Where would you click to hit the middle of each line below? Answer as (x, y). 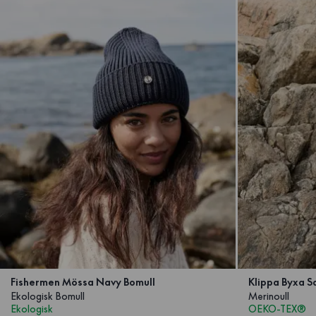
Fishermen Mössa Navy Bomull (83, 282)
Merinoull (268, 296)
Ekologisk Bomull (48, 296)
